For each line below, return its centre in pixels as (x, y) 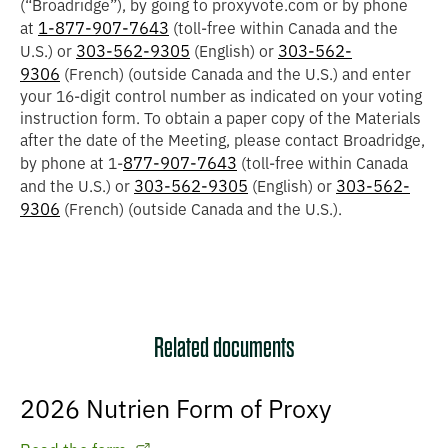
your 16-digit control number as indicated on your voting (221, 96)
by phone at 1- (71, 163)
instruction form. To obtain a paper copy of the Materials (220, 118)
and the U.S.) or (77, 186)
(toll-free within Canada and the (283, 28)
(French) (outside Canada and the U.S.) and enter (235, 74)
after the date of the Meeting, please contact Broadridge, (222, 140)
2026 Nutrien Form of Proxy (176, 409)
